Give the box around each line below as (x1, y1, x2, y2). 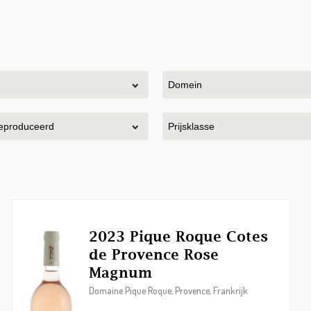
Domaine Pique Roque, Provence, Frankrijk (89, 285, 249, 296)
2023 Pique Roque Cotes (89, 228, 269, 244)
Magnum (89, 264, 153, 280)
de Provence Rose (89, 246, 219, 262)
